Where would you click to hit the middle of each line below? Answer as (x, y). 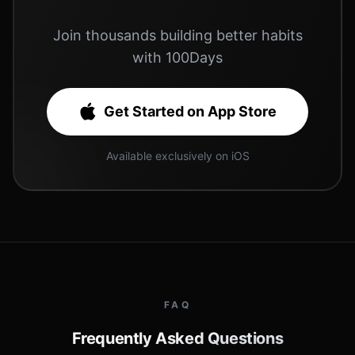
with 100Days (177, 57)
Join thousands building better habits (177, 35)
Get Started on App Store (190, 111)
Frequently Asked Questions (177, 338)
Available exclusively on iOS (177, 156)
